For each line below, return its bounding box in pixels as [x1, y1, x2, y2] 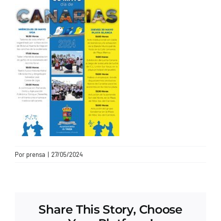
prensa [26, 150, 45, 158]
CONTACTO [10, 10, 44, 19]
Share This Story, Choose [38, 202, 183, 217]
